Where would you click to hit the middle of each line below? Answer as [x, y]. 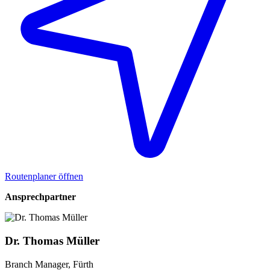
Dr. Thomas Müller [52, 240]
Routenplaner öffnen [44, 177]
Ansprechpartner [40, 197]
